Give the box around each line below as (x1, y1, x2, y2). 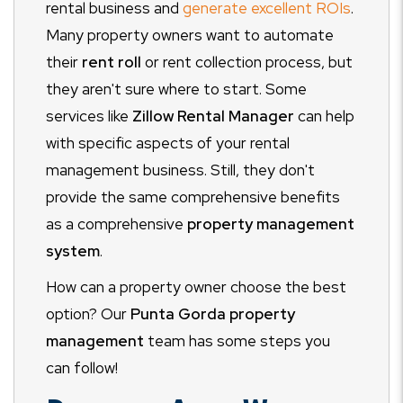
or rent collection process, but (145, 52, 353, 72)
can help (294, 106, 354, 126)
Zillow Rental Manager (132, 106, 294, 126)
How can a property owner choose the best (46, 277, 346, 297)
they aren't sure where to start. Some (46, 79, 307, 99)
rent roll (82, 52, 145, 72)
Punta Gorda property (130, 304, 295, 324)
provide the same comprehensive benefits (46, 187, 340, 207)
